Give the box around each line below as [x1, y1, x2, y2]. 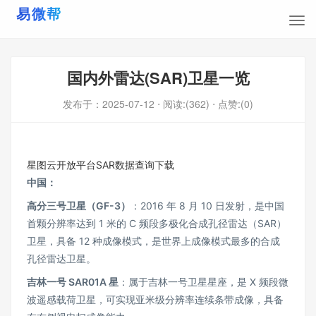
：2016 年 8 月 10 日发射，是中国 [130, 200, 284, 212]
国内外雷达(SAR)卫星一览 [66, 66, 250, 89]
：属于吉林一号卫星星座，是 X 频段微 [119, 276, 288, 288]
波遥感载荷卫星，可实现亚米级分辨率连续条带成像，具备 [27, 293, 284, 305]
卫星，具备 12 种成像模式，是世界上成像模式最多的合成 [27, 235, 280, 247]
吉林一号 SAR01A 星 [27, 276, 119, 288]
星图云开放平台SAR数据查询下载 [27, 159, 174, 171]
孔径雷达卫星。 [27, 253, 96, 265]
